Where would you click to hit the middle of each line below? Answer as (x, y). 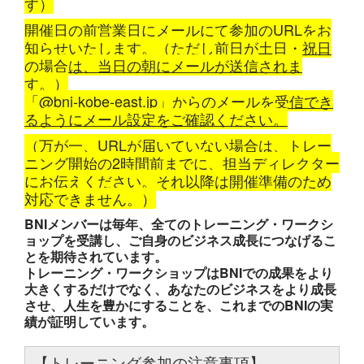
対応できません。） (90, 198)
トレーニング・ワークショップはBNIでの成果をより (179, 273)
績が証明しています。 (89, 321)
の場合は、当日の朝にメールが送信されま (163, 65)
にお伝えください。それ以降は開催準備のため (178, 180)
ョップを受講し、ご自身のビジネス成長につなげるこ (180, 240)
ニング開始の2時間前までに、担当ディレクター (182, 162)
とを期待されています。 (96, 256)
